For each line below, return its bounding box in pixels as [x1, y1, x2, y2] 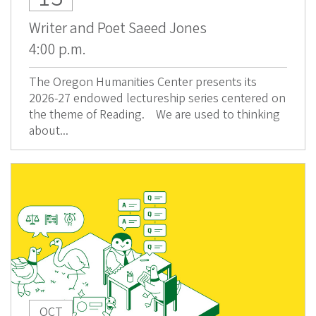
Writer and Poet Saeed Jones [29, 18, 207, 40]
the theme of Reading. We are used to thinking [29, 106, 280, 124]
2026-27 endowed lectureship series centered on [29, 90, 286, 108]
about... [29, 122, 68, 140]
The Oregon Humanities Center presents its [29, 73, 257, 92]
